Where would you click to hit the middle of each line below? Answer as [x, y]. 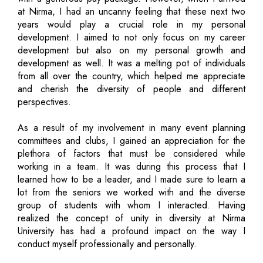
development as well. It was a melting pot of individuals [131, 63]
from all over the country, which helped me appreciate [131, 76]
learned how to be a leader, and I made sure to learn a [131, 179]
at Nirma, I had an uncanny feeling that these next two [131, 11]
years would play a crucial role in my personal [131, 24]
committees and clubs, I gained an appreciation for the [131, 140]
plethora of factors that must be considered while [131, 153]
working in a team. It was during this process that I [131, 166]
